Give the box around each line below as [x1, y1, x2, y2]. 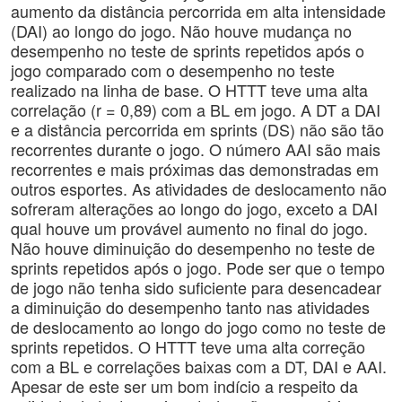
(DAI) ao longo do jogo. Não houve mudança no [11, 19, 352, 42]
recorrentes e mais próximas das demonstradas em [11, 157, 379, 180]
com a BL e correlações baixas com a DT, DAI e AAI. [11, 354, 387, 378]
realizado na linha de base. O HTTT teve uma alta [11, 78, 368, 101]
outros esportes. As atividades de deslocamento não [11, 177, 387, 200]
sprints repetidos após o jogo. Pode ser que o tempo [11, 256, 385, 279]
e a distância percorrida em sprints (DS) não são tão [11, 118, 384, 141]
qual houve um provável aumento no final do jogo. [11, 216, 368, 240]
